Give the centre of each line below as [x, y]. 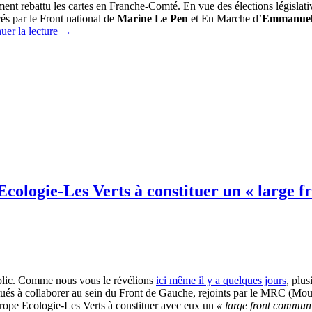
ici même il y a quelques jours [221, 281]
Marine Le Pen [151, 18]
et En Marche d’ [225, 18]
